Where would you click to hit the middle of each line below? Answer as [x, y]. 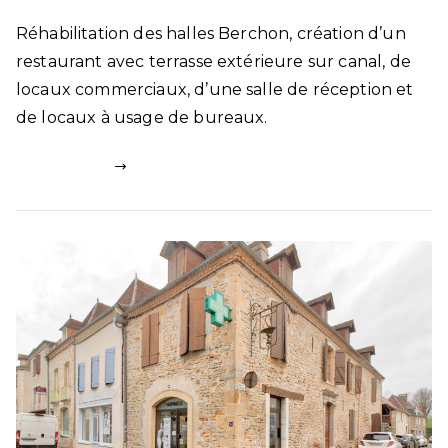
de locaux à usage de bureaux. [142, 118]
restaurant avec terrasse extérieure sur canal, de [213, 62]
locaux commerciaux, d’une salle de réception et [215, 90]
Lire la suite [65, 166]
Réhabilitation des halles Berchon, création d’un [211, 34]
